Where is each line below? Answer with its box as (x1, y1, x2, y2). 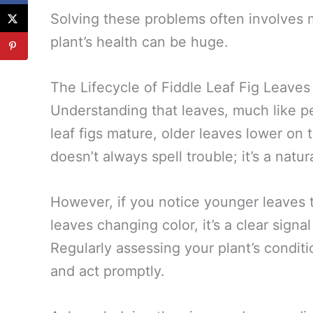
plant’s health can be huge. (50, 34, 228, 51)
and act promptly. (50, 263, 165, 280)
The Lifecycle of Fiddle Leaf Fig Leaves (50, 79, 310, 96)
